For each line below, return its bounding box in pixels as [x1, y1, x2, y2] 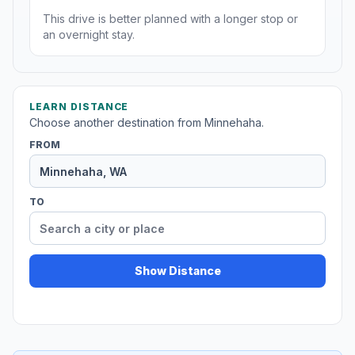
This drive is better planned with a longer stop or [43, 12, 298, 26]
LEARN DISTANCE [29, 101, 129, 113]
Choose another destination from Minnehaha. [29, 116, 264, 130]
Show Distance [134, 264, 221, 278]
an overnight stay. [43, 28, 135, 42]
